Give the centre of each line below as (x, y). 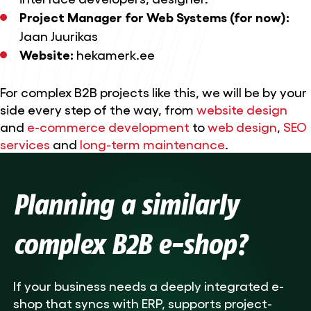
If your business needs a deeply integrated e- (148, 285)
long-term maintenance (152, 143)
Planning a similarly (125, 204)
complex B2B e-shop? (129, 244)
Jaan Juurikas (58, 36)
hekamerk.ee (115, 54)
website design (242, 109)
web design (242, 126)
